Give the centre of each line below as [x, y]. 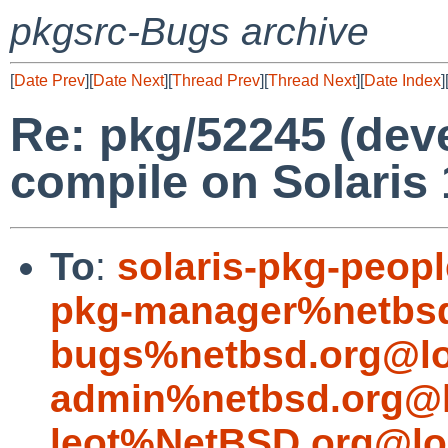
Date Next [128, 80]
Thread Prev [216, 80]
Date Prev [49, 80]
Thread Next [312, 80]
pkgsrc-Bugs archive [189, 31]
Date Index [402, 80]
